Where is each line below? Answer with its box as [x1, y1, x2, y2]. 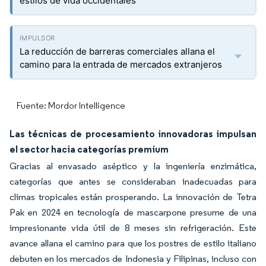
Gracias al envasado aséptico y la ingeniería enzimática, [9, 160, 256, 172]
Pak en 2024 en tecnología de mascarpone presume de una [9, 207, 256, 218]
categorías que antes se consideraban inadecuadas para [9, 176, 256, 187]
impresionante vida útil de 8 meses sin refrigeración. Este [9, 222, 256, 233]
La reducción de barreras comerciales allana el [20, 46, 215, 57]
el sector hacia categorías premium [9, 143, 169, 155]
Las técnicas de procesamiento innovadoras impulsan [9, 128, 256, 140]
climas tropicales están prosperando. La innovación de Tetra [9, 191, 256, 202]
